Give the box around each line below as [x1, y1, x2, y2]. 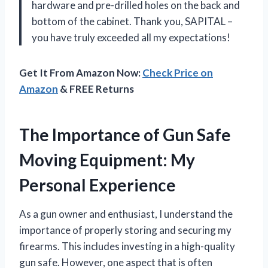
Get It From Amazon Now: [19, 66, 142, 79]
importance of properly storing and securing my [19, 223, 232, 236]
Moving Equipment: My [19, 149, 195, 170]
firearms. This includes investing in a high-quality [19, 239, 235, 252]
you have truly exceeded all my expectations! [32, 31, 230, 44]
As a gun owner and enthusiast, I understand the [19, 207, 233, 220]
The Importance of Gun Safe [19, 124, 231, 145]
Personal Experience [19, 174, 176, 195]
